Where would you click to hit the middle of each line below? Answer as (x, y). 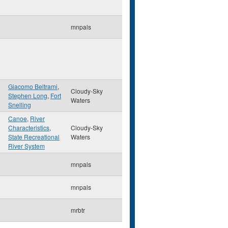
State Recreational (34, 137)
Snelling (20, 105)
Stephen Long (28, 95)
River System (26, 146)
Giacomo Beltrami (33, 86)
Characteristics (29, 127)
